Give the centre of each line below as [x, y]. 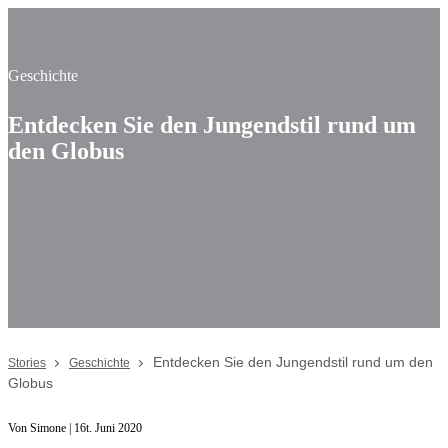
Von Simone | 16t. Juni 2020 [75, 428]
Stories [27, 363]
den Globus [66, 151]
